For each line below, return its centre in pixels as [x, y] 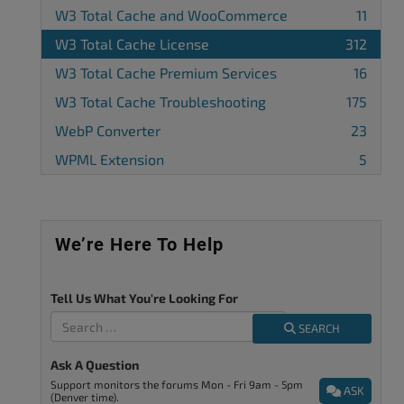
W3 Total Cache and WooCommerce [171, 15]
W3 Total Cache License [132, 44]
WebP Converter [108, 130]
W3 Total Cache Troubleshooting [161, 101]
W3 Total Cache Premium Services [166, 73]
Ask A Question [95, 365]
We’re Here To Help [139, 244]
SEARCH [318, 328]
